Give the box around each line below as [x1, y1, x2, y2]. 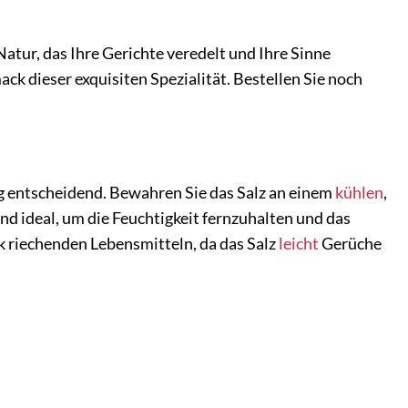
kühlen [335, 182, 383, 202]
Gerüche [319, 233, 382, 253]
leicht [279, 233, 319, 253]
